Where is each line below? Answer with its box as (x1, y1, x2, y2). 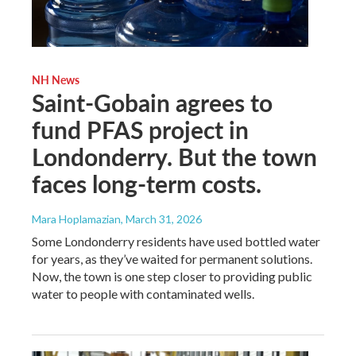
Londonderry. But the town (32, 139, 317, 173)
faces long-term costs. (32, 166, 261, 200)
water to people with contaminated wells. (32, 285, 254, 301)
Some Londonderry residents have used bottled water (32, 233, 320, 249)
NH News (32, 71, 79, 87)
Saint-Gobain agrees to (32, 85, 273, 119)
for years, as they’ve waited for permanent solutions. (32, 250, 312, 266)
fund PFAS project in (32, 112, 249, 146)
